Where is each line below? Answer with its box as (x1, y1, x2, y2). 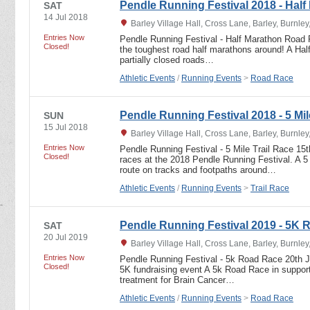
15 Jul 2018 (44, 122, 88, 132)
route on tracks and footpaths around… (120, 164, 276, 175)
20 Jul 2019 (44, 232, 88, 242)
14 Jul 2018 (44, 12, 88, 22)
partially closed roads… (120, 54, 214, 65)
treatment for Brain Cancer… (120, 274, 235, 285)
